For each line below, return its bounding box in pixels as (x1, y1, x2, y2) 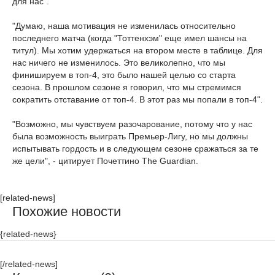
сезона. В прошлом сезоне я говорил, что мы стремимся (12, 82, 241, 92)
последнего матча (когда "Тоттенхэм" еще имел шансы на (12, 33, 247, 43)
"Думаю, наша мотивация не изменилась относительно (12, 21, 236, 31)
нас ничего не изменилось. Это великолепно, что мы (12, 58, 225, 68)
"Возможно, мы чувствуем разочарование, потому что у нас (12, 119, 252, 129)
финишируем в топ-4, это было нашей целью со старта (12, 70, 236, 80)
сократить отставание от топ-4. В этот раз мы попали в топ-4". (12, 95, 263, 104)
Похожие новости (12, 204, 121, 219)
